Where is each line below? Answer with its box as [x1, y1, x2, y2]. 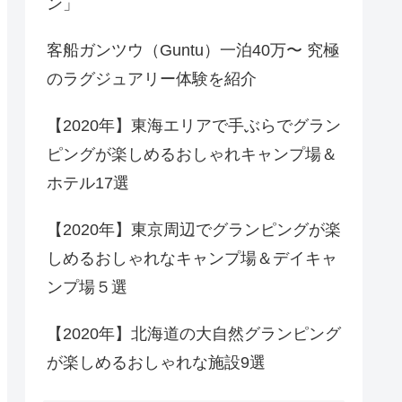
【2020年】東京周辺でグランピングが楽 [47, 220, 341, 239]
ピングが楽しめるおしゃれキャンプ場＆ [47, 144, 337, 163]
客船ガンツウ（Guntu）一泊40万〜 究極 [47, 40, 339, 59]
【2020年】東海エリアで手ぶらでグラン [47, 116, 341, 135]
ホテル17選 [47, 173, 129, 192]
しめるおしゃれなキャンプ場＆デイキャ [47, 249, 337, 267]
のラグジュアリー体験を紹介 [47, 69, 257, 88]
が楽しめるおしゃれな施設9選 [47, 353, 266, 371]
